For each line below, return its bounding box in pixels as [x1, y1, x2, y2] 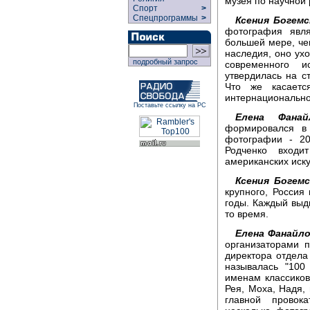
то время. [225, 208, 268, 219]
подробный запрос [129, 57, 198, 66]
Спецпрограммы [129, 13, 200, 23]
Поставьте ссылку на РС [133, 102, 206, 109]
